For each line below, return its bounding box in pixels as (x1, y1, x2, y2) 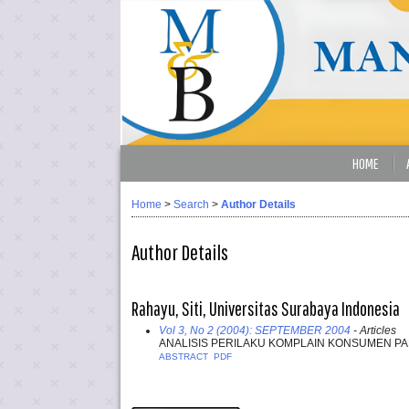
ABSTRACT (159, 351, 208, 362)
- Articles (351, 324, 396, 338)
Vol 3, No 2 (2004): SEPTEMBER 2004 (159, 324, 351, 338)
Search (173, 198, 209, 212)
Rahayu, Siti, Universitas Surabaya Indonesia (131, 296, 400, 320)
